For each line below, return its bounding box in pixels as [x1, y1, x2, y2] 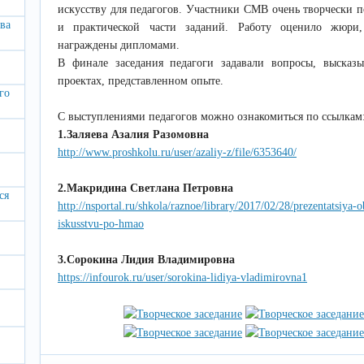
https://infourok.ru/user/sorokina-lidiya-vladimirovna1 [58, 271, 307, 284]
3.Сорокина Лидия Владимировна [58, 253, 235, 266]
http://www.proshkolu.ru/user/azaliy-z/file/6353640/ [58, 146, 297, 158]
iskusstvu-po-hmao [58, 218, 144, 230]
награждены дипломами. [58, 39, 180, 51]
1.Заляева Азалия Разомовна [58, 128, 209, 141]
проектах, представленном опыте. [58, 75, 223, 87]
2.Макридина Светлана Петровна [58, 182, 233, 194]
